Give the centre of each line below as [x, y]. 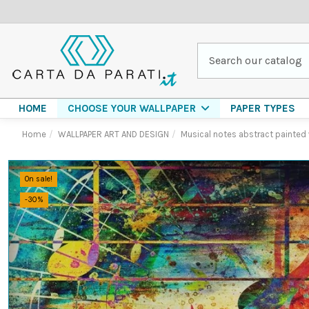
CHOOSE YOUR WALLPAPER [133, 108]
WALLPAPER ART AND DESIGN [113, 134]
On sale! [39, 179]
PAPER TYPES [263, 108]
